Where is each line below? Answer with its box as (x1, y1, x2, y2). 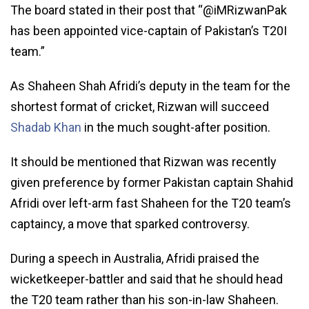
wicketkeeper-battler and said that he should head (10, 271, 283, 286)
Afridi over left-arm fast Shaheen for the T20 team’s (10, 195, 291, 210)
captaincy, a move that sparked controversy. (10, 216, 250, 231)
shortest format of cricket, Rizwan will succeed (10, 99, 269, 114)
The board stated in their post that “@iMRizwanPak (10, 2, 287, 17)
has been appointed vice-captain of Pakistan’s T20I (10, 23, 287, 38)
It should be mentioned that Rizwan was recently (10, 154, 277, 169)
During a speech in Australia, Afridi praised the (10, 250, 259, 266)
